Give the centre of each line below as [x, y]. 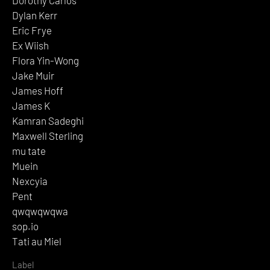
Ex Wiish [30, 45]
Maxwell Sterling [48, 135]
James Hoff [38, 90]
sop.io [25, 226]
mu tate [29, 150]
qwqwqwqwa [40, 211]
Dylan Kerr [35, 15]
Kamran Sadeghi [48, 120]
